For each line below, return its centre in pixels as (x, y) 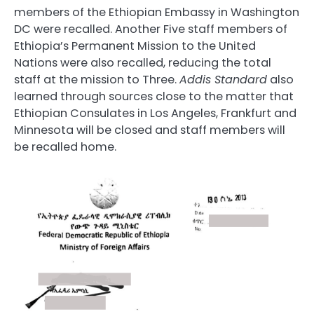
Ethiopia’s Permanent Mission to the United (135, 46)
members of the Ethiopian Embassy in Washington (157, 13)
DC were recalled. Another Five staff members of (151, 29)
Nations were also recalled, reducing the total (143, 63)
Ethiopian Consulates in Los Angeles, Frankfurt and (155, 114)
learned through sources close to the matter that (154, 97)
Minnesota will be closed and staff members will (150, 130)
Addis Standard (223, 80)
